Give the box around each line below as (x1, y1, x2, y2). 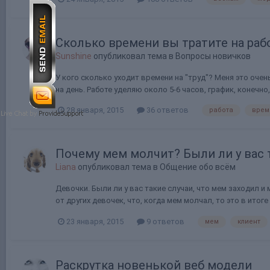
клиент (237, 218, 260, 226)
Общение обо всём (160, 162, 236, 172)
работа (209, 106, 233, 115)
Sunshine (55, 51, 92, 61)
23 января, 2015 (66, 217, 124, 227)
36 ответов (145, 105, 189, 115)
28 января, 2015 (66, 105, 124, 115)
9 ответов (145, 217, 184, 227)
